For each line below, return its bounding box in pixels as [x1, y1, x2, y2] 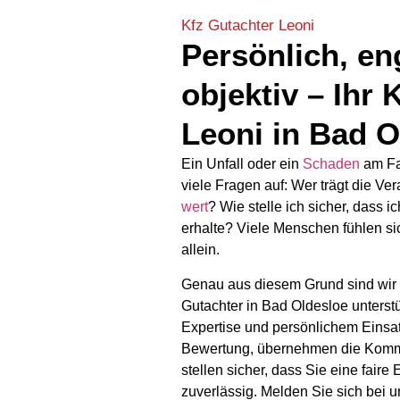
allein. [181, 242, 221, 258]
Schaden [303, 156, 361, 172]
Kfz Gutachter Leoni [181, 16, 315, 34]
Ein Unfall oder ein [181, 156, 304, 172]
